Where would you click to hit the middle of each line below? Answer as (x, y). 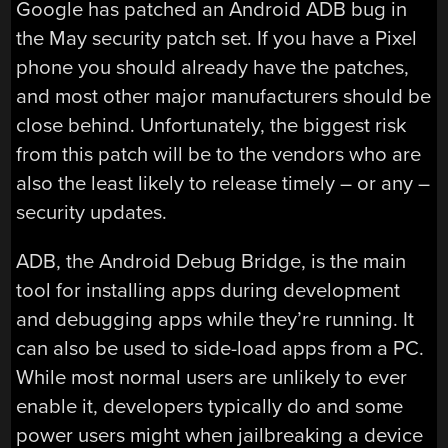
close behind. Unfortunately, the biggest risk (211, 125)
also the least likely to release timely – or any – (223, 183)
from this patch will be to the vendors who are (219, 154)
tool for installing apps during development (208, 290)
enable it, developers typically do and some (210, 406)
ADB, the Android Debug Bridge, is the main (211, 261)
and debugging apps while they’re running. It (215, 319)
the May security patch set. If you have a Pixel (217, 38)
